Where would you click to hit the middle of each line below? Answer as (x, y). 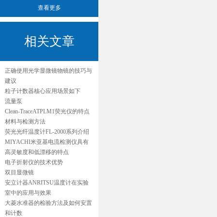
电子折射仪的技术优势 (34, 162)
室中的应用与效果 (28, 193)
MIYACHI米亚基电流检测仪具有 (47, 142)
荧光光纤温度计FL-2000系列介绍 (47, 132)
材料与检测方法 (25, 122)
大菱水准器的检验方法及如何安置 (48, 203)
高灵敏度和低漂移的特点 (37, 152)
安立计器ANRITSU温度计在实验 (47, 183)
